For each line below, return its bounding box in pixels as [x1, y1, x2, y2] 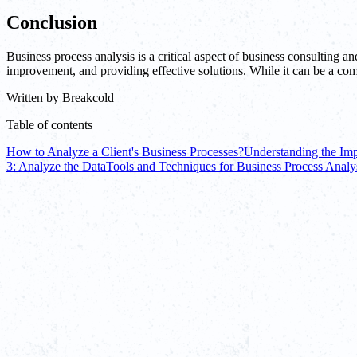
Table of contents [6, 117, 92, 131]
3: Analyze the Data [6, 159, 106, 173]
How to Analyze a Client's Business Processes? [6, 144, 244, 159]
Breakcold [62, 90, 114, 104]
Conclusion [6, 11, 97, 33]
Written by [6, 90, 59, 104]
